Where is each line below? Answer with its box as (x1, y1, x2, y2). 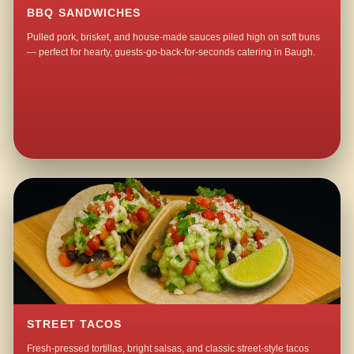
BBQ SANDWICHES (27, 7, 141, 20)
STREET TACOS (27, 318, 122, 331)
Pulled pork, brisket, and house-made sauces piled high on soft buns (27, 32, 321, 43)
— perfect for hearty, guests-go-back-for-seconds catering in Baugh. (27, 47, 316, 58)
